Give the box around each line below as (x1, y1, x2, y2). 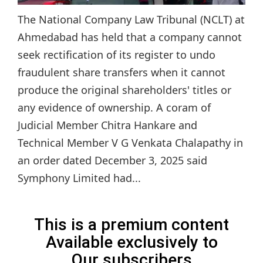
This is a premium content (34, 215, 229, 235)
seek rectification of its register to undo (18, 48, 215, 62)
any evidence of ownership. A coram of (18, 100, 211, 115)
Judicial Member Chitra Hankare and (18, 118, 197, 133)
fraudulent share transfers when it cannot (18, 65, 225, 80)
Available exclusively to (45, 232, 218, 252)
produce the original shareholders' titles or (18, 83, 231, 97)
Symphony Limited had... (18, 171, 141, 186)
